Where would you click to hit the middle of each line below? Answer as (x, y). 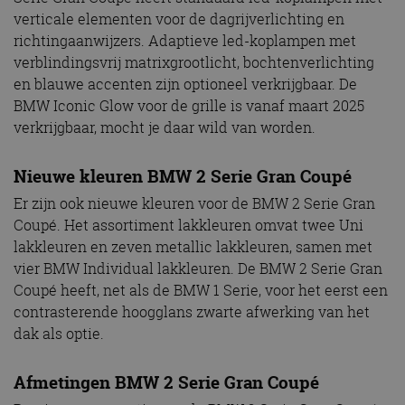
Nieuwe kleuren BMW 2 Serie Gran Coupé (183, 177)
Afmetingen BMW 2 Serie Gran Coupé (166, 382)
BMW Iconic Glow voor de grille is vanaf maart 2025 (189, 106)
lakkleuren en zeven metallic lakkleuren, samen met (193, 247)
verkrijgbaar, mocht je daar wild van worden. (165, 128)
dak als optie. (59, 334)
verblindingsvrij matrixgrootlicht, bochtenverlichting (194, 63)
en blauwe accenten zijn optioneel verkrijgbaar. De (185, 85)
